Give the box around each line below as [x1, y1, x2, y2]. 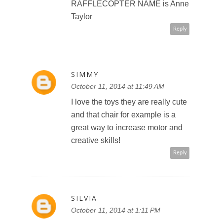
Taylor [71, 12, 92, 21]
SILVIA [71, 193, 97, 203]
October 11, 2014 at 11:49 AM [71, 82, 164, 90]
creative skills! [71, 136, 120, 145]
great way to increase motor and [71, 123, 183, 132]
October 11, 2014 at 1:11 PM [71, 206, 160, 214]
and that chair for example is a [71, 110, 176, 119]
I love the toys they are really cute [71, 97, 187, 106]
